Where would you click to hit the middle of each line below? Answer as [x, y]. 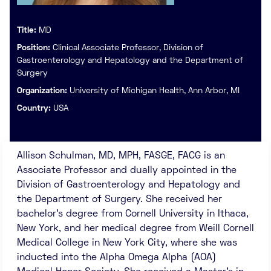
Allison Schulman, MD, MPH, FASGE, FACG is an [121, 156]
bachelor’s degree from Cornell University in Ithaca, [133, 214]
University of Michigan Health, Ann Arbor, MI [155, 91]
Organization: [43, 91]
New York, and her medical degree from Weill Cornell [135, 229]
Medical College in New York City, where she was [127, 243]
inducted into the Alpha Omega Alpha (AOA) [116, 258]
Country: [35, 109]
